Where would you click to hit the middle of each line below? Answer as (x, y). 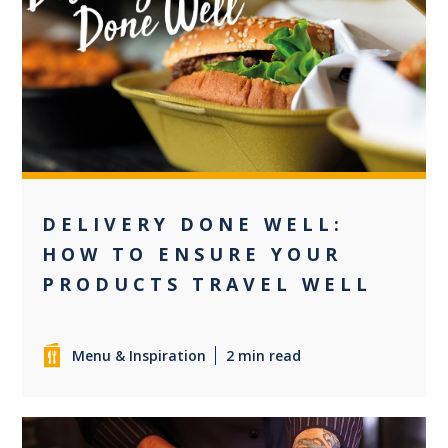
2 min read (264, 355)
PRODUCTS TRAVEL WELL (207, 283)
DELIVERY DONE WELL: (193, 223)
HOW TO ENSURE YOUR (192, 253)
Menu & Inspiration (139, 355)
